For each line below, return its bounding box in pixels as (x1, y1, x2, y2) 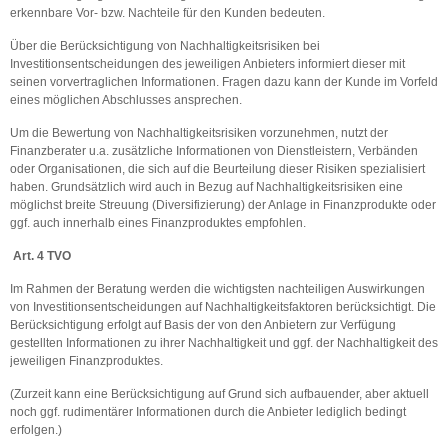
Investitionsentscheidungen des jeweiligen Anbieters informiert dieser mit (10, 57, 405, 71)
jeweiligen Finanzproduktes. (10, 354, 166, 368)
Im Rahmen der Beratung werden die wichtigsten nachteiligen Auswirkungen (10, 282, 425, 296)
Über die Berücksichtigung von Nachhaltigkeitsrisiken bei (10, 39, 320, 53)
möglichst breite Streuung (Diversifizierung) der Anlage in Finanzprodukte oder (10, 198, 436, 212)
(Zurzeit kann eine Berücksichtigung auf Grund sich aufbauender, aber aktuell (10, 387, 429, 401)
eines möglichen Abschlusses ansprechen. (10, 93, 242, 107)
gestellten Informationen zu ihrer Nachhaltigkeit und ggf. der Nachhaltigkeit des (10, 336, 438, 350)
